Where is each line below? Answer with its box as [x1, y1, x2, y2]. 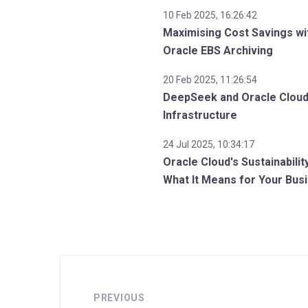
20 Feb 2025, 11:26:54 [163, 74, 258, 85]
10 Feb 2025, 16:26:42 [163, 9, 258, 21]
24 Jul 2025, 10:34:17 [163, 138, 255, 150]
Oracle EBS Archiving [163, 43, 274, 57]
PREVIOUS [93, 291, 145, 303]
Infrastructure [163, 108, 238, 122]
